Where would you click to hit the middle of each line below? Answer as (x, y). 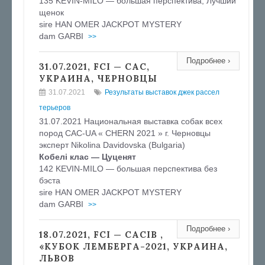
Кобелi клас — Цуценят (88, 157)
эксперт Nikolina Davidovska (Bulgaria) (112, 145)
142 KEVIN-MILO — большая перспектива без (128, 169)
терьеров (55, 108)
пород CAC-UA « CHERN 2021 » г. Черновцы (125, 133)
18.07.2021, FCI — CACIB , (101, 235)
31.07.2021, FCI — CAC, (94, 67)
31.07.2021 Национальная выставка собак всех (131, 121)
